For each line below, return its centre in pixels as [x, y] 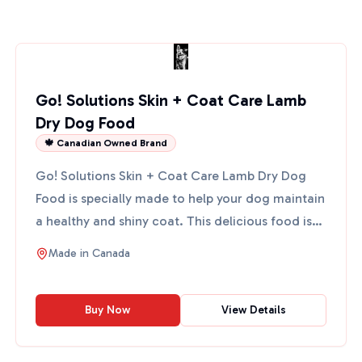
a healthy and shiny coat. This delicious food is [173, 221]
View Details [253, 310]
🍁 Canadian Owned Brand [105, 143]
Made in [70, 253]
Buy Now [108, 310]
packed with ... [78, 244]
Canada [111, 253]
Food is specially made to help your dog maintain [180, 198]
